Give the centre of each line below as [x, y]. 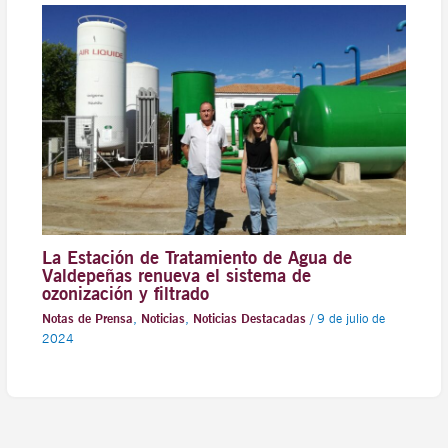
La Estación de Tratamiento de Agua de [196, 257]
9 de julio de [350, 318]
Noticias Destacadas [249, 318]
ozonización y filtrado [125, 293]
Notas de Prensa [87, 318]
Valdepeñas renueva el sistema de [176, 275]
